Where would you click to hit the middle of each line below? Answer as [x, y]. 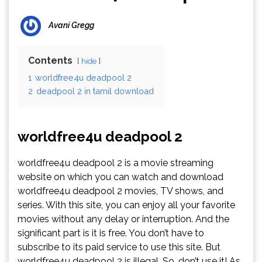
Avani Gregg [71, 25]
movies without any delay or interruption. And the [123, 219]
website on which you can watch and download [120, 177]
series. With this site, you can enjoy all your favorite [126, 205]
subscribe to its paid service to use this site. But [119, 247]
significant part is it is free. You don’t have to [111, 233]
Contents [50, 61]
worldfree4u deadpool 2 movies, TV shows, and [120, 191]
